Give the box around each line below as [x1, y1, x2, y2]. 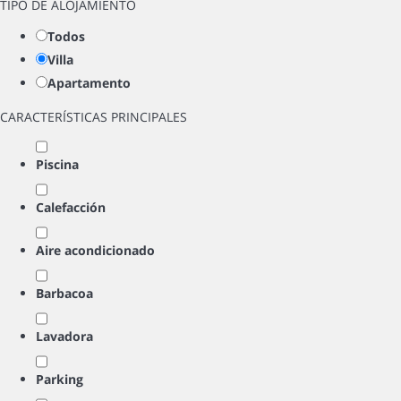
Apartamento [47, 74, 131, 91]
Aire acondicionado [36, 242, 155, 259]
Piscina [36, 156, 79, 173]
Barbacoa [36, 285, 93, 302]
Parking [36, 371, 83, 388]
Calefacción [36, 199, 106, 216]
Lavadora [36, 328, 93, 345]
